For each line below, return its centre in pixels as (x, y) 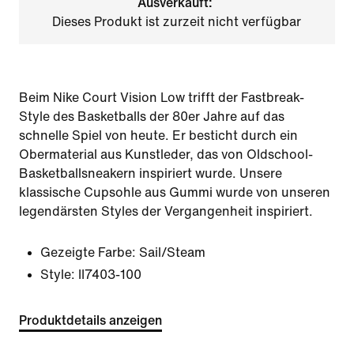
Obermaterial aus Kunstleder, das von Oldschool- (166, 154)
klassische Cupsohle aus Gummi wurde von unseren (175, 192)
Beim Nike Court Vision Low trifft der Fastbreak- (162, 98)
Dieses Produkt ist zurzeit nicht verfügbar (177, 22)
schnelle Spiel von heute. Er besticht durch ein (158, 136)
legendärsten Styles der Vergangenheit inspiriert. (166, 211)
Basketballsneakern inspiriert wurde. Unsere (151, 173)
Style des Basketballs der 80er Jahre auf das (152, 117)
